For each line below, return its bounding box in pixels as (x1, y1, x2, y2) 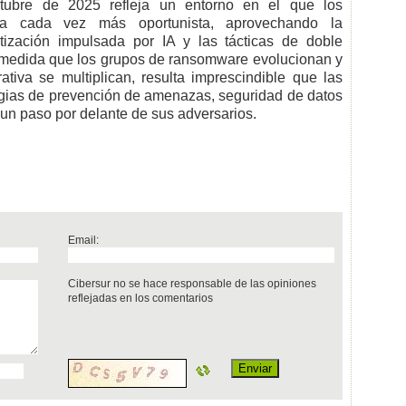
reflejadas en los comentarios (68, 292, 214, 304)
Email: (68, 234, 100, 246)
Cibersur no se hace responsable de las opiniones (68, 277, 317, 290)
